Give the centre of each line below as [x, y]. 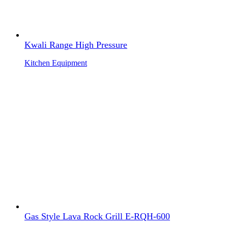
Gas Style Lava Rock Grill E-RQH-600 [97, 216]
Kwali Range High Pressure [76, 45]
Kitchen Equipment [56, 63]
